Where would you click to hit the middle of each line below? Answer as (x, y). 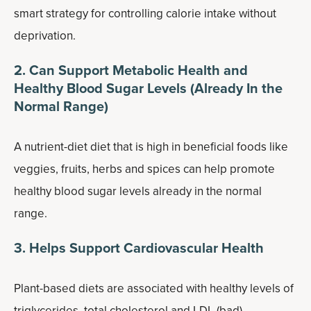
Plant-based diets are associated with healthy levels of (154, 288)
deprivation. (45, 36)
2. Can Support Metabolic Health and (131, 70)
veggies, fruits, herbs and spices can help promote (144, 169)
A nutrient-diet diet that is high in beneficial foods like (151, 147)
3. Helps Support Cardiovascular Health (139, 248)
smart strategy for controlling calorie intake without (145, 14)
